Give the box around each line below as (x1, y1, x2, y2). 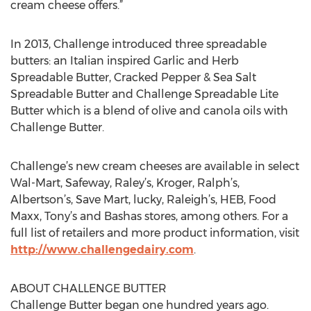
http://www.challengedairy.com (10, 243, 194, 256)
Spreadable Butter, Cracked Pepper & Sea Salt (10, 71, 256, 84)
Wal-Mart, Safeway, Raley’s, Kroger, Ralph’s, (10, 176, 239, 190)
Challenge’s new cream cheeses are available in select (10, 160, 299, 173)
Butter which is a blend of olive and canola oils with (10, 104, 288, 117)
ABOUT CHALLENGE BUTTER (10, 282, 167, 295)
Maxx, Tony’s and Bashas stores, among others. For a (10, 210, 288, 223)
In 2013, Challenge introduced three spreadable (10, 37, 267, 51)
